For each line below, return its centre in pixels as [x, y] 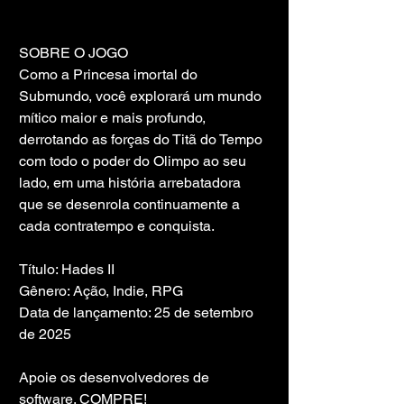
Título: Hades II [67, 270]
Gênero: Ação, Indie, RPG [101, 291]
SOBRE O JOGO [73, 53]
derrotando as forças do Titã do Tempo [142, 140]
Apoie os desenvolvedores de [116, 378]
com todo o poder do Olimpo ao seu [134, 161]
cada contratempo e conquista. [117, 226]
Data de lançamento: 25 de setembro [138, 313]
